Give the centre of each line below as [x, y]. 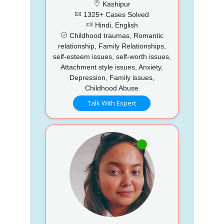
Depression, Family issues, [112, 77]
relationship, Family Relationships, [112, 46]
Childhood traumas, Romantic [115, 35]
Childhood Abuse [112, 88]
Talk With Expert [112, 103]
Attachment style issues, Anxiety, [112, 67]
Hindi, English [115, 25]
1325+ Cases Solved [115, 14]
